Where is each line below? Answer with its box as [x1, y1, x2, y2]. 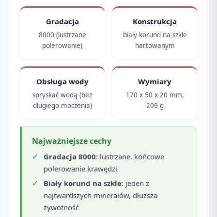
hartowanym [135, 41, 175, 50]
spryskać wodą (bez [32, 91, 92, 99]
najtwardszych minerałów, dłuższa [44, 190, 157, 200]
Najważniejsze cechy [32, 136, 111, 146]
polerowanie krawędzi [44, 163, 117, 173]
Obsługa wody [36, 77, 89, 86]
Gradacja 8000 [44, 151, 96, 161]
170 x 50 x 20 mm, [125, 91, 184, 99]
